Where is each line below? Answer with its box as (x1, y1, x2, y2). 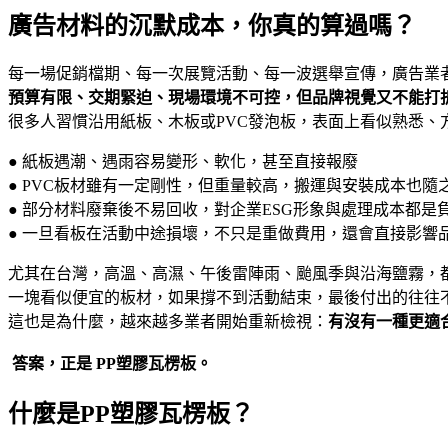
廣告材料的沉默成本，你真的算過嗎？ (8, 12, 416, 39)
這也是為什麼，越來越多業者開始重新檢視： (8, 313, 328, 331)
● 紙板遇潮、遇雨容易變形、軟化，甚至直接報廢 (8, 153, 358, 171)
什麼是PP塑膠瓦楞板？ (8, 401, 254, 428)
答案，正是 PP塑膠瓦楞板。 (8, 355, 212, 373)
